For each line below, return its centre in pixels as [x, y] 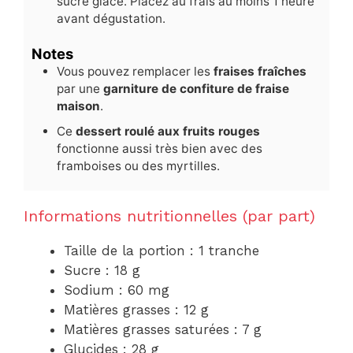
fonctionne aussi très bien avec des [160, 149]
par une [80, 89]
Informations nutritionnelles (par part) [169, 216]
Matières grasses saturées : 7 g [163, 330]
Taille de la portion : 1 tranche [162, 251]
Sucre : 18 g [102, 271]
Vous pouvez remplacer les [135, 72]
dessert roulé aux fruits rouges [168, 132]
